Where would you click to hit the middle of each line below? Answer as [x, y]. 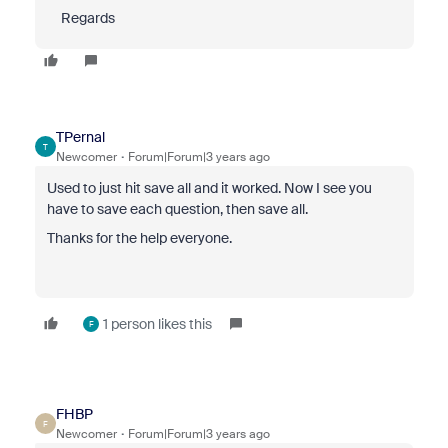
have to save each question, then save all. [177, 209]
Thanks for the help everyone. [139, 238]
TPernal [80, 137]
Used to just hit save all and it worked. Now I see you [209, 188]
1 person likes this [157, 324]
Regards [80, 18]
